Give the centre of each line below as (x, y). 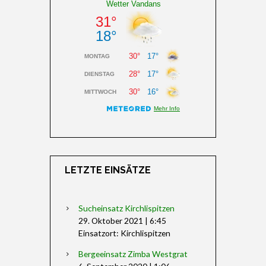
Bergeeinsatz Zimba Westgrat (133, 254)
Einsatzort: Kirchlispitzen (124, 233)
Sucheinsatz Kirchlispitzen (126, 208)
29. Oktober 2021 (110, 220)
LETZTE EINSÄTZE (108, 170)
